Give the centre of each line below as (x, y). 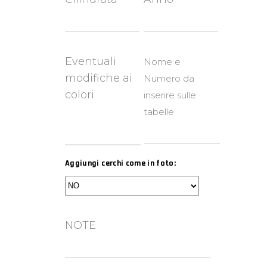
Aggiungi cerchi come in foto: (121, 163)
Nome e (162, 61)
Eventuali (91, 61)
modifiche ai (99, 78)
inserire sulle (170, 95)
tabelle (159, 111)
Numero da (169, 78)
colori (80, 94)
